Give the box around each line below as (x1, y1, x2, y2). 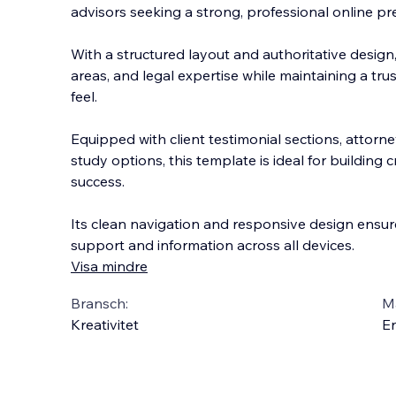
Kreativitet (71, 316, 139, 333)
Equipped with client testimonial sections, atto (71, 130, 373, 148)
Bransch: (71, 294, 128, 312)
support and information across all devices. (71, 236, 354, 254)
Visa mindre (71, 257, 148, 275)
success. (71, 172, 125, 190)
